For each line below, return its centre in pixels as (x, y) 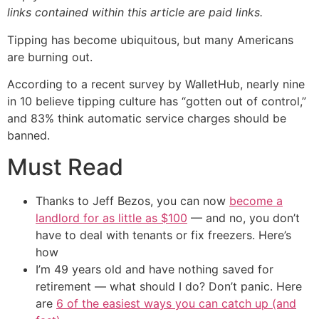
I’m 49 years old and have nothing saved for (155, 270)
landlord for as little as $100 (111, 218)
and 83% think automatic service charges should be (147, 118)
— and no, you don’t (244, 218)
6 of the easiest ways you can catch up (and (176, 304)
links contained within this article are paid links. (135, 12)
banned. (28, 135)
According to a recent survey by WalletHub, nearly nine (156, 84)
